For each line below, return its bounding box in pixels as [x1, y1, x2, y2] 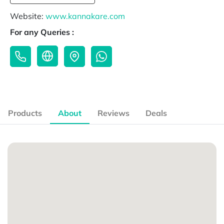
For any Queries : [10, 27, 74, 37]
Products [8, 108, 42, 118]
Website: [10, 11, 45, 21]
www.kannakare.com [45, 11, 125, 21]
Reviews [97, 108, 129, 118]
